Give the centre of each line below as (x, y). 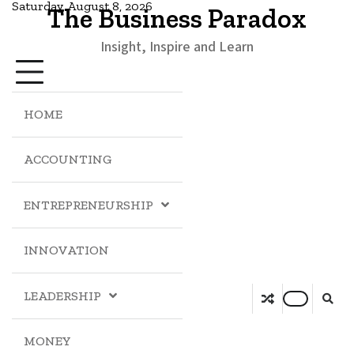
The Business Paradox (177, 19)
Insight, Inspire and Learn (177, 47)
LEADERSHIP (62, 296)
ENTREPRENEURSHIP (88, 205)
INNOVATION (66, 250)
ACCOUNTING (68, 159)
